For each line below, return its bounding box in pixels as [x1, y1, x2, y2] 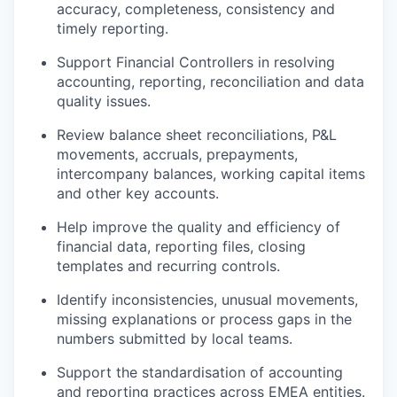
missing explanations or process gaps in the [57, 310, 352, 328]
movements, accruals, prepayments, [57, 145, 298, 163]
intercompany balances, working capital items [57, 165, 365, 183]
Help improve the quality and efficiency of [57, 218, 340, 236]
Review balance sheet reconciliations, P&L [57, 126, 337, 144]
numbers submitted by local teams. [57, 330, 292, 347]
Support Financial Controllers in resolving [57, 53, 335, 71]
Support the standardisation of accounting [57, 363, 343, 381]
